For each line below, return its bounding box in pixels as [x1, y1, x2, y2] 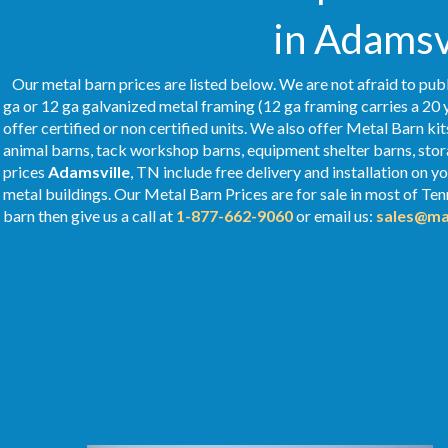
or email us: [293, 206, 376, 225]
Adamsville [48, 162, 130, 181]
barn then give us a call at [3, 206, 176, 225]
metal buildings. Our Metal [3, 184, 189, 203]
